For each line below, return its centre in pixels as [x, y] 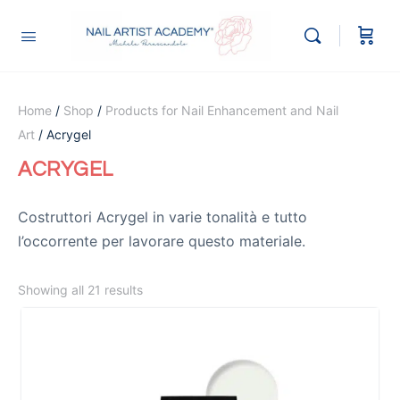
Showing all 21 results [80, 290]
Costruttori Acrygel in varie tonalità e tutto [162, 217]
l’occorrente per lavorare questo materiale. [162, 241]
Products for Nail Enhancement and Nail [222, 110]
